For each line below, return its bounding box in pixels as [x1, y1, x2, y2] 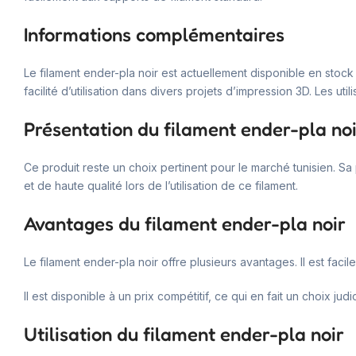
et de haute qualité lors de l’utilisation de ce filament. [24, 178, 298, 192]
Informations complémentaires [24, 22, 284, 46]
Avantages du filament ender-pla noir [24, 211, 346, 235]
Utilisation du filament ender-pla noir [24, 322, 344, 346]
